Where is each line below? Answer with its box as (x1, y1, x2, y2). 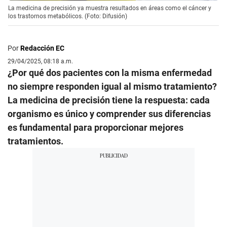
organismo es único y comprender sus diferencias (8, 108, 211, 119)
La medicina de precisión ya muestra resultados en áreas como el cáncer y (8, 4, 211, 12)
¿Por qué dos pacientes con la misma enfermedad (8, 67, 212, 78)
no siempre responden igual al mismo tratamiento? (8, 81, 217, 92)
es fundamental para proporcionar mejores (8, 122, 183, 133)
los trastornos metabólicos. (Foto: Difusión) (8, 12, 127, 20)
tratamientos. (8, 135, 63, 146)
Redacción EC (20, 44, 64, 52)
